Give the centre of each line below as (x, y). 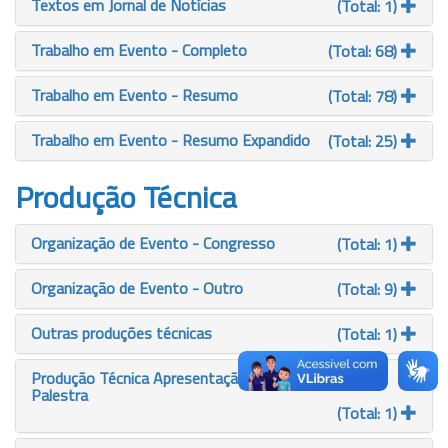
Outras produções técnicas (121, 333)
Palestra (59, 395)
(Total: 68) (364, 51)
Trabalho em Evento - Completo (139, 50)
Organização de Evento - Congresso (153, 243)
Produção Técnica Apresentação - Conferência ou (196, 378)
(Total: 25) (364, 141)
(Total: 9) (369, 289)
